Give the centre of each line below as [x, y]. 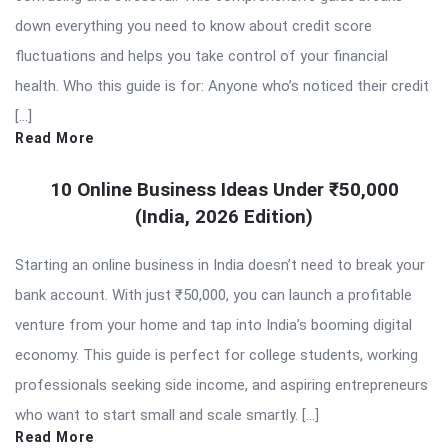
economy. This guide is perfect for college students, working [216, 355]
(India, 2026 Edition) [224, 217]
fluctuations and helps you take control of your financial [201, 56]
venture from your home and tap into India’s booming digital [213, 325]
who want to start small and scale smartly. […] [167, 415]
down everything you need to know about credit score [193, 26]
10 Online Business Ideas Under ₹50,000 [224, 190]
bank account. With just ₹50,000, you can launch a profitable [213, 295]
